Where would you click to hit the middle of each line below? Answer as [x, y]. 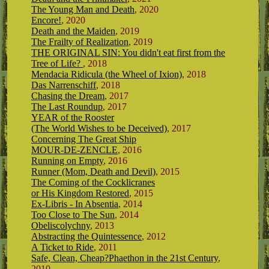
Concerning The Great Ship [84, 139]
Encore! [46, 20]
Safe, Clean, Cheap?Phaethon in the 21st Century [125, 258]
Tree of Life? [57, 63]
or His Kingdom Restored [80, 193]
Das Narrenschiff [64, 85]
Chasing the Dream [68, 96]
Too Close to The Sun [73, 215]
